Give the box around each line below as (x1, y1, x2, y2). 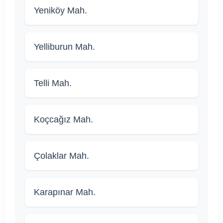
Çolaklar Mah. (34, 151, 89, 161)
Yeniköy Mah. (34, 5, 87, 16)
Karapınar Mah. (34, 187, 96, 198)
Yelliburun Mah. (34, 42, 95, 52)
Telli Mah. (34, 78, 72, 89)
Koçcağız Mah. (34, 114, 93, 125)
